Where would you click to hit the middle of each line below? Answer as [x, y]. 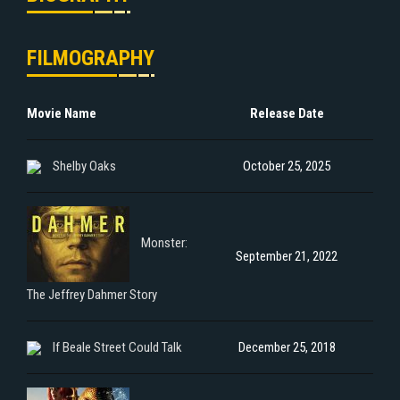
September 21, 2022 [287, 256]
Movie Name [62, 113]
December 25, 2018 [287, 347]
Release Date [287, 113]
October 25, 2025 [287, 166]
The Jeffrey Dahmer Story [92, 294]
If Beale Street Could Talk [117, 347]
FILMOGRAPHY [91, 58]
